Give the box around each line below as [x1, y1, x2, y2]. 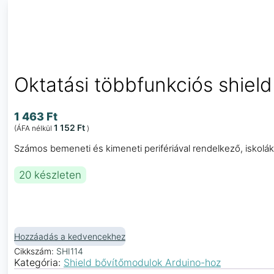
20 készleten [19, 168, 81, 181]
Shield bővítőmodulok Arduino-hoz [64, 256, 221, 268]
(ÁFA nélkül [14, 123, 54, 133]
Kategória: [14, 256, 64, 268]
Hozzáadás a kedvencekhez [14, 231, 125, 242]
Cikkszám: [14, 245, 56, 256]
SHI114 [56, 245, 83, 256]
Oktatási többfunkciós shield [14, 73, 272, 97]
